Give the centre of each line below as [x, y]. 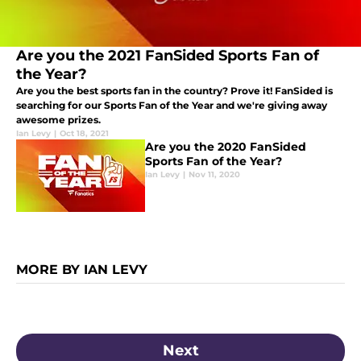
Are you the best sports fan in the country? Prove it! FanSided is [174, 91]
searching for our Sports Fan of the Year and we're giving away [172, 106]
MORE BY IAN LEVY [82, 270]
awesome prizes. [58, 120]
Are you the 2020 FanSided [226, 147]
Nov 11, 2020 [214, 175]
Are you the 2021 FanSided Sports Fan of [168, 56]
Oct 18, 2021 [84, 134]
